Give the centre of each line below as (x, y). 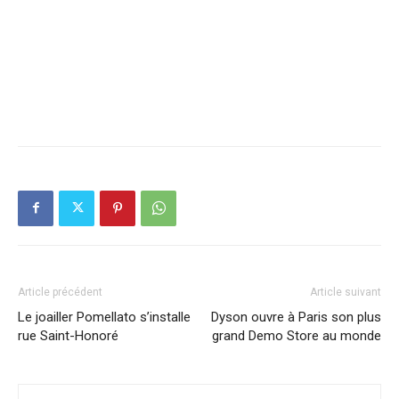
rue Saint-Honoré (68, 335)
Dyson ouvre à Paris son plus (296, 317)
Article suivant (346, 292)
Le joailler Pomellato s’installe (104, 317)
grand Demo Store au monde (297, 335)
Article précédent (60, 292)
